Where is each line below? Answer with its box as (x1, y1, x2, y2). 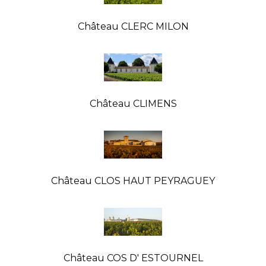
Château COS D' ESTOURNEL (63, 252, 203, 264)
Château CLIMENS (89, 97, 177, 109)
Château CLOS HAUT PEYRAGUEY (51, 175, 215, 186)
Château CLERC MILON (77, 20, 189, 32)
